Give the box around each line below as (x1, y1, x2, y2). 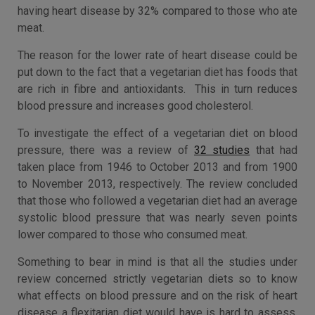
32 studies (194, 143, 250, 157)
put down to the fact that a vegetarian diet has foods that (18, 65, 297, 79)
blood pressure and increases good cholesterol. (18, 99, 253, 112)
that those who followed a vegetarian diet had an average (18, 194, 297, 207)
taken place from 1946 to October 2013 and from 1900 (18, 160, 297, 174)
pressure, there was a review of (18, 143, 194, 157)
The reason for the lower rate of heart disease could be (18, 49, 297, 62)
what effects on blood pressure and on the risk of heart (18, 289, 297, 302)
